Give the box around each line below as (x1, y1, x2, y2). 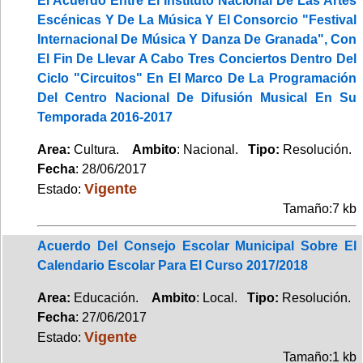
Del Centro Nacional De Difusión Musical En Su (37, 90, 357, 105)
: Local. (196, 290, 247, 305)
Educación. (70, 290, 152, 305)
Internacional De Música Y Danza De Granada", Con (37, 32, 357, 46)
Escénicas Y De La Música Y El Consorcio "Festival (37, 12, 357, 27)
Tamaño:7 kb (283, 201, 357, 216)
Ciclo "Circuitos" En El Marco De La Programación (37, 70, 357, 85)
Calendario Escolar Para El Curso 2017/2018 (37, 258, 308, 272)
